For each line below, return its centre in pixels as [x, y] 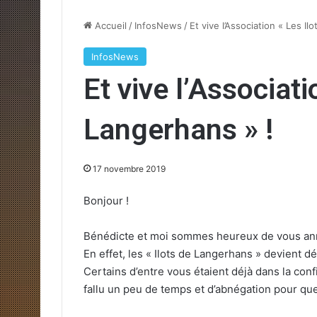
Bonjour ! [106, 200]
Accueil [109, 25]
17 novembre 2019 [129, 168]
